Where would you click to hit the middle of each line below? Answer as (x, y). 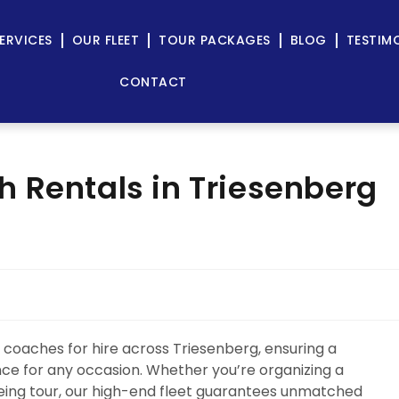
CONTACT (153, 82)
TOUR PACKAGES (215, 40)
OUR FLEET (106, 40)
